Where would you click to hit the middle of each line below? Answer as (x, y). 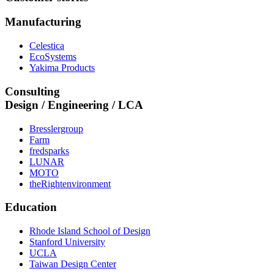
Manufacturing (43, 22)
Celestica (47, 46)
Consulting (32, 91)
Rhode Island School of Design (90, 231)
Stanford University (67, 242)
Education (31, 207)
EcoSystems (53, 57)
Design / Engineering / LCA (74, 105)
